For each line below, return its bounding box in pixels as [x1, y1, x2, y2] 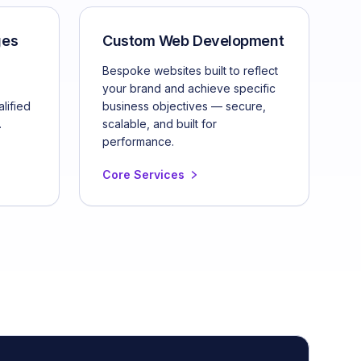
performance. [102, 134, 174, 148]
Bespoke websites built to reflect [102, 63, 278, 77]
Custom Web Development [102, 31, 284, 49]
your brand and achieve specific [102, 81, 276, 95]
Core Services [102, 167, 185, 181]
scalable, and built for [102, 116, 217, 131]
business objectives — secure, [102, 98, 266, 113]
